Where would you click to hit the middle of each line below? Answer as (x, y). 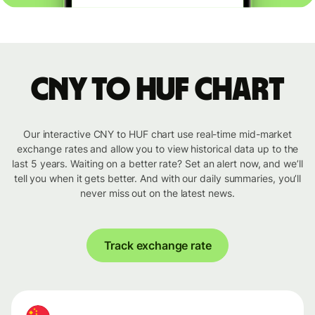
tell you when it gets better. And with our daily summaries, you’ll (157, 179)
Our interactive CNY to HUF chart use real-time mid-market (157, 134)
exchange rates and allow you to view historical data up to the (157, 149)
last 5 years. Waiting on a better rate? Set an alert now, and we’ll (157, 164)
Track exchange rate (157, 246)
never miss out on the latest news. (157, 193)
